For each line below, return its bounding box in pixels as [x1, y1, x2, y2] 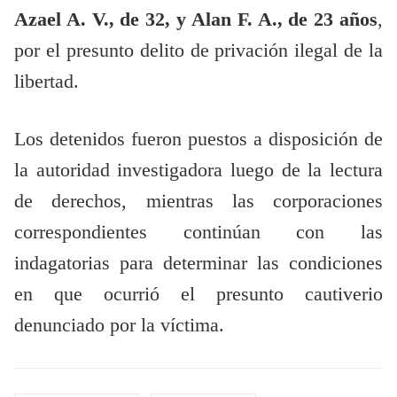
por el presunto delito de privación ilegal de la [14, 40, 383, 62]
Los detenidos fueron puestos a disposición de [14, 128, 383, 151]
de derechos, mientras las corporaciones [14, 191, 383, 213]
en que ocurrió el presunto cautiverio [14, 284, 383, 306]
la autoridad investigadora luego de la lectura [14, 160, 383, 182]
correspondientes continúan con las [14, 222, 383, 244]
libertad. [14, 71, 79, 93]
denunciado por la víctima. [14, 315, 224, 337]
